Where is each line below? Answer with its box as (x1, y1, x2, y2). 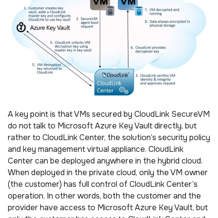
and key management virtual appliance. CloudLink (8, 144, 183, 155)
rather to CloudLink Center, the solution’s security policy (8, 132, 210, 143)
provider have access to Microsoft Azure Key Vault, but (8, 202, 208, 213)
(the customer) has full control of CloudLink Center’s (8, 179, 198, 190)
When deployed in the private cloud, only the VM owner (8, 167, 208, 178)
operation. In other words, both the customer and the (8, 191, 201, 201)
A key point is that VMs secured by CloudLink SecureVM (8, 109, 210, 120)
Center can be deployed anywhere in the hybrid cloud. (8, 156, 202, 166)
